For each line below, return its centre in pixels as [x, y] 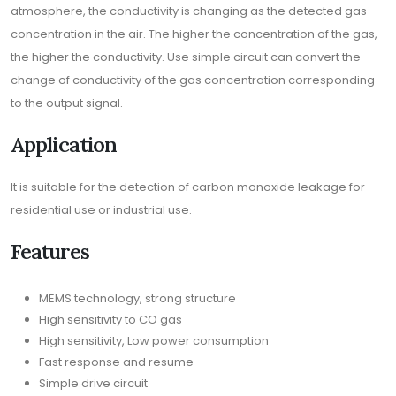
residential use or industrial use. [101, 209]
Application [64, 144]
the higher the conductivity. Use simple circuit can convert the [186, 57]
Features [50, 251]
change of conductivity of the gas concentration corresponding [193, 80]
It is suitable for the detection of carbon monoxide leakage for [188, 187]
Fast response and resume [116, 362]
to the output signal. [67, 103]
